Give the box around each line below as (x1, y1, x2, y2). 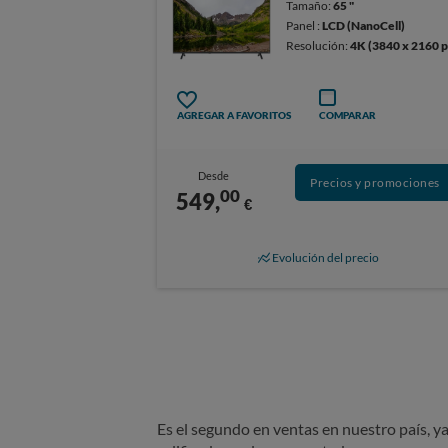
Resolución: (286, 37, 351, 53)
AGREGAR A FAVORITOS (177, 109, 291, 122)
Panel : (286, 17, 323, 33)
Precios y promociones (310, 175, 440, 191)
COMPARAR (318, 109, 376, 122)
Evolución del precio (272, 249, 380, 265)
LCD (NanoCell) (322, 17, 406, 33)
